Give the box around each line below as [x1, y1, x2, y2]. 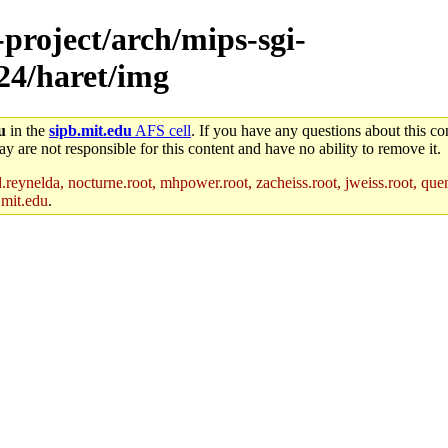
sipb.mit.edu [49, 121, 132, 139]
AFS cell [132, 121, 191, 139]
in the [6, 121, 49, 139]
